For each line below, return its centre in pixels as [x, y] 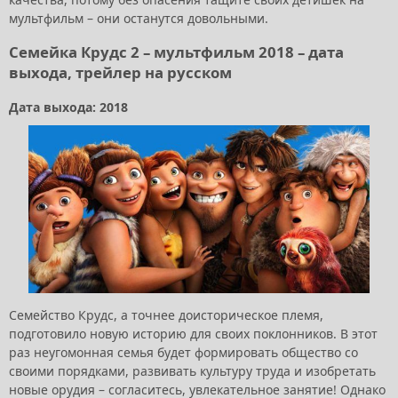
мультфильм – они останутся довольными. [140, 18]
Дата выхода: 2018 [68, 107]
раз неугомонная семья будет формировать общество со [183, 352]
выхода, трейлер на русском [120, 73]
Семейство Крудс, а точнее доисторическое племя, [166, 314]
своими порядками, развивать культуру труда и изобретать [192, 370]
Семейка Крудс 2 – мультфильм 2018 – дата [176, 52]
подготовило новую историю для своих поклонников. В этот [193, 333]
